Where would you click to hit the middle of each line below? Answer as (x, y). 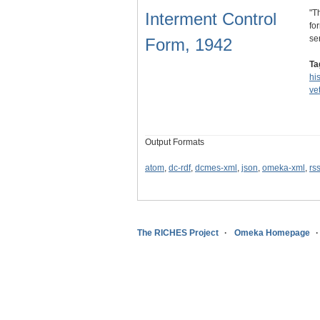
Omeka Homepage (272, 233)
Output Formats (175, 142)
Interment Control (211, 19)
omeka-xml (284, 168)
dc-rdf (180, 168)
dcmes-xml (216, 168)
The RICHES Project (178, 233)
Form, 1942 (189, 45)
